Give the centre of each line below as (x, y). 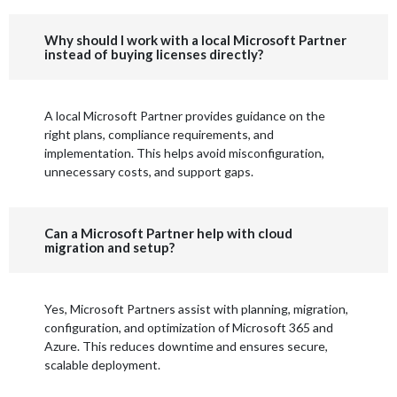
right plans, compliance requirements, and (159, 135)
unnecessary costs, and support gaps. (149, 172)
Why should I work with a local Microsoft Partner (195, 40)
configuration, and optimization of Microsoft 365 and (189, 328)
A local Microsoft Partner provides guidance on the (185, 116)
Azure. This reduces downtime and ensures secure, (186, 346)
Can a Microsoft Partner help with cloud (168, 234)
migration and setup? (109, 248)
